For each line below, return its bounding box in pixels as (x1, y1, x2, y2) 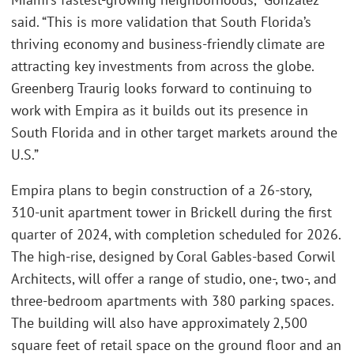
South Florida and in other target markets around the (11, 122, 337, 141)
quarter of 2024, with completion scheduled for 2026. (11, 225, 341, 244)
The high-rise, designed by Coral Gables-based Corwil (11, 247, 335, 266)
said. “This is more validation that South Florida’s (11, 12, 311, 31)
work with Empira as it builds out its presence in (11, 100, 308, 119)
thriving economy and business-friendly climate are (11, 34, 325, 53)
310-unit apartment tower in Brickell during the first (11, 203, 332, 222)
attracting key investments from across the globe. (11, 56, 314, 75)
